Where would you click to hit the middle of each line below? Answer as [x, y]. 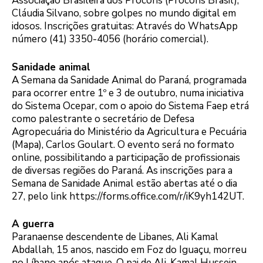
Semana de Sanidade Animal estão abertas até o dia [124, 183]
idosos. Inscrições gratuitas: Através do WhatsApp [125, 26]
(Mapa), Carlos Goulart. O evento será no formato [123, 144]
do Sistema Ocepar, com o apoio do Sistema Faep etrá [130, 106]
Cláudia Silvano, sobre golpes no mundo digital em [124, 14]
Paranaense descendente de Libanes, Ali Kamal [115, 237]
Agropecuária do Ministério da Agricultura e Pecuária [129, 131]
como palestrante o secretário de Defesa [103, 119]
